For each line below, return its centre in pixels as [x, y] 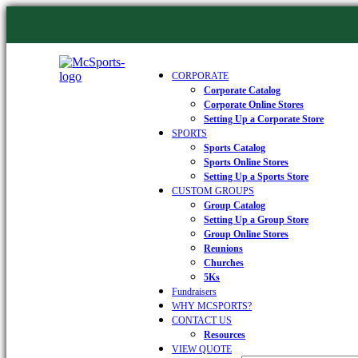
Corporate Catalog [243, 90]
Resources [225, 335]
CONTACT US [202, 320]
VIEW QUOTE [202, 349]
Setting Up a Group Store [257, 220]
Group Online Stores [247, 234]
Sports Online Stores [247, 162]
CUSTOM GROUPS [213, 191]
